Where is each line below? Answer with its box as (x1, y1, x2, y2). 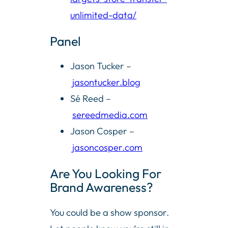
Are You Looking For (50, 165, 161, 181)
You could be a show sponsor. (50, 206, 169, 218)
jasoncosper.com (72, 141, 142, 154)
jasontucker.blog (72, 76, 140, 89)
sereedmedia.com (72, 109, 148, 121)
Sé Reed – (70, 93, 111, 105)
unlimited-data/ (70, 9, 136, 21)
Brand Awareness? (50, 179, 153, 195)
